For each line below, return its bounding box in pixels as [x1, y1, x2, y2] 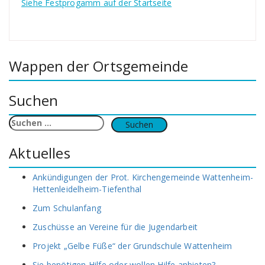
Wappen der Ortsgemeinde [9, 56, 189, 76]
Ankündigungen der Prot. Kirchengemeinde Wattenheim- [33, 172, 254, 183]
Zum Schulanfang [33, 202, 101, 214]
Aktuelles [9, 143, 70, 163]
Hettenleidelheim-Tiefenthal [33, 183, 142, 195]
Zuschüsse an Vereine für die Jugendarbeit [33, 221, 198, 232]
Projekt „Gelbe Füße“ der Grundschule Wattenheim [33, 240, 232, 251]
